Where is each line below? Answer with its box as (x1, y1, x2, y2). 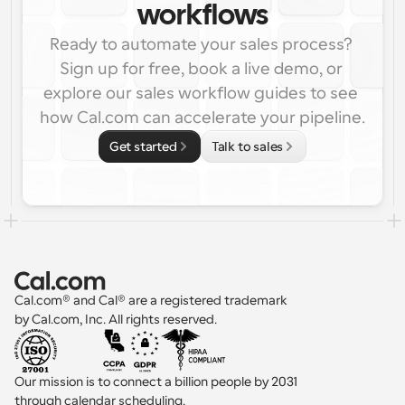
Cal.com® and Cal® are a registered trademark (14, 293, 290, 307)
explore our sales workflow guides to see (43, 84, 358, 102)
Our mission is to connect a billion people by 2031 (14, 374, 300, 389)
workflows (137, 4, 268, 30)
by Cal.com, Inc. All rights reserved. (14, 312, 217, 326)
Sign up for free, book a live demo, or (59, 60, 343, 78)
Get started (108, 139, 177, 154)
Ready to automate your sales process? (49, 35, 353, 53)
